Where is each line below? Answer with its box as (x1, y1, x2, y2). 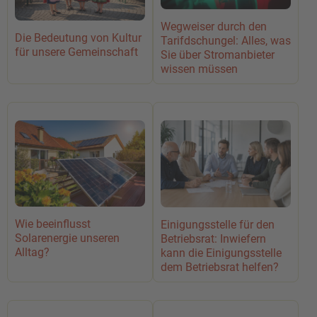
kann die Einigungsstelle (161, 246, 282, 260)
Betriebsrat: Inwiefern (161, 231, 266, 246)
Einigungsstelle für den (161, 217, 275, 231)
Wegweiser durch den (161, 20, 267, 34)
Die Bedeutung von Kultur (15, 30, 142, 45)
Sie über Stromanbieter (161, 48, 275, 62)
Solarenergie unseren (15, 231, 120, 245)
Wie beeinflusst (15, 217, 91, 231)
